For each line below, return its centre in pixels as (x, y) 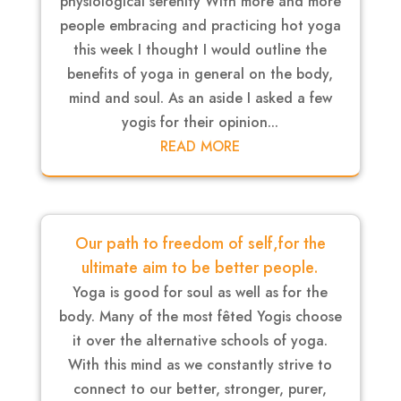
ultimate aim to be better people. (200, 268)
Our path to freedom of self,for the (200, 244)
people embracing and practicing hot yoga (200, 26)
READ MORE (200, 146)
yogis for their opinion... (200, 122)
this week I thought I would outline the (200, 50)
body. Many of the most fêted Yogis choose (200, 317)
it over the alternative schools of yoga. (200, 341)
